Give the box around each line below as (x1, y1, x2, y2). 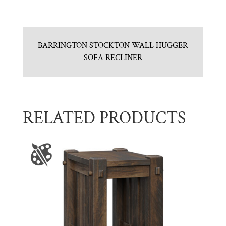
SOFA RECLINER (83, 52, 142, 64)
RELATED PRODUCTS (22, 107, 186, 130)
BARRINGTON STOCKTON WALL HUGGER (38, 40, 188, 51)
